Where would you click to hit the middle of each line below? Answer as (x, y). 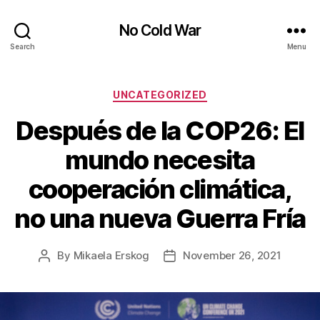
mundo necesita (160, 160)
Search (22, 46)
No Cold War (160, 30)
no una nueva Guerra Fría (160, 218)
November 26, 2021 (232, 255)
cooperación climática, (160, 189)
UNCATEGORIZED (160, 95)
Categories (191, 92)
